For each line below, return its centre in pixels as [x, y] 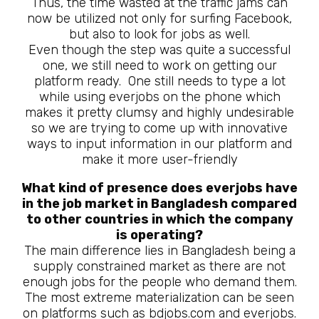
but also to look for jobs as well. [159, 34]
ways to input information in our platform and [159, 144]
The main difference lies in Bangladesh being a [159, 251]
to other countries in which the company [159, 219]
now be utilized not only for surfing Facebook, [159, 19]
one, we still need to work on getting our [159, 66]
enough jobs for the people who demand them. [159, 282]
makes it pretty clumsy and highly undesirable [159, 113]
